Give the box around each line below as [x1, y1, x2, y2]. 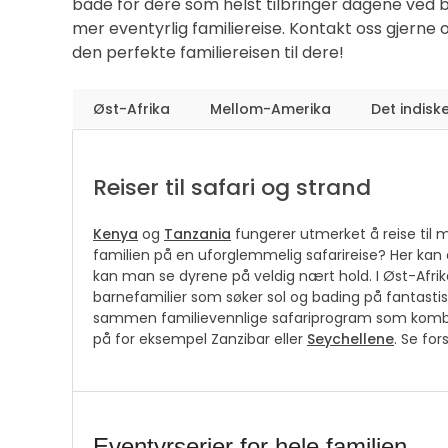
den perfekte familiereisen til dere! [72, 40, 344, 64]
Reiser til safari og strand [93, 171, 371, 203]
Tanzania [164, 223, 231, 244]
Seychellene [307, 328, 394, 349]
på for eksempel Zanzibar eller [93, 328, 307, 349]
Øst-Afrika [93, 98, 170, 119]
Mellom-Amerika [210, 98, 331, 119]
